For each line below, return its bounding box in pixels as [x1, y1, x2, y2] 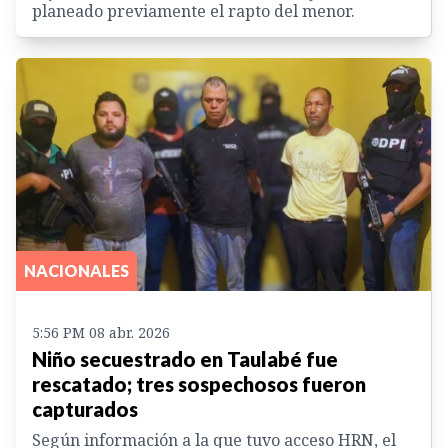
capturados [32, 397, 138, 422]
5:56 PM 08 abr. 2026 [32, 323, 170, 343]
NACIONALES [24, 261, 129, 281]
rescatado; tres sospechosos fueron [32, 372, 366, 397]
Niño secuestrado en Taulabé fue [32, 347, 338, 372]
